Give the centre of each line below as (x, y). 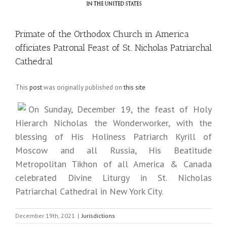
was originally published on (83, 87)
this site (135, 87)
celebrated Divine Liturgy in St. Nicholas (113, 178)
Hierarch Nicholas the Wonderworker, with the (113, 123)
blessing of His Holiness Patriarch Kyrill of (113, 137)
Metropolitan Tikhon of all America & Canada (113, 164)
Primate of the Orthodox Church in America (102, 34)
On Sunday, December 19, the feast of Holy (120, 109)
